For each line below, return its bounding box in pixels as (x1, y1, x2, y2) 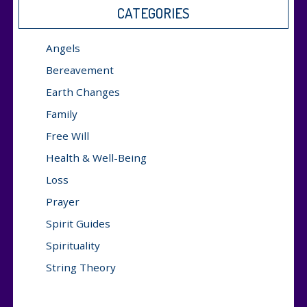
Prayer (46, 194, 79, 208)
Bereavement (46, 62, 114, 77)
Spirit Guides (46, 216, 110, 230)
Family (46, 106, 77, 121)
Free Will (46, 128, 89, 143)
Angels (46, 40, 80, 55)
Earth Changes (46, 84, 120, 99)
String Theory (46, 260, 116, 274)
